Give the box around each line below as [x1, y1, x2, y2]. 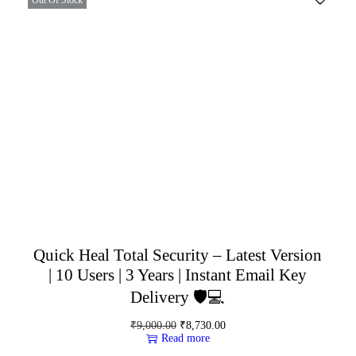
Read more [161, 331, 210, 344]
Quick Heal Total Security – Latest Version [33, 245, 323, 265]
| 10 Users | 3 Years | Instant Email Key [48, 265, 308, 284]
